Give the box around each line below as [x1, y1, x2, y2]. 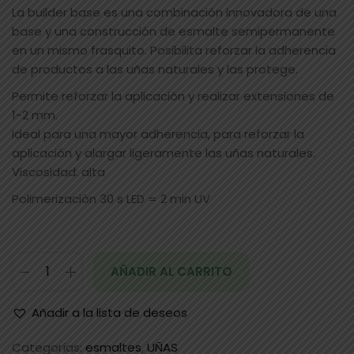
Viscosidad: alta [12, 164, 105, 181]
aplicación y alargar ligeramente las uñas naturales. [12, 145, 315, 162]
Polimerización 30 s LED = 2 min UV [12, 190, 210, 208]
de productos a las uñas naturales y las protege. [12, 61, 298, 78]
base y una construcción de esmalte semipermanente [12, 23, 335, 40]
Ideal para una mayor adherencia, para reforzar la [12, 126, 304, 143]
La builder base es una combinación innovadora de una [12, 4, 337, 21]
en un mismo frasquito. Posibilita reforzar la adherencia [12, 42, 336, 59]
